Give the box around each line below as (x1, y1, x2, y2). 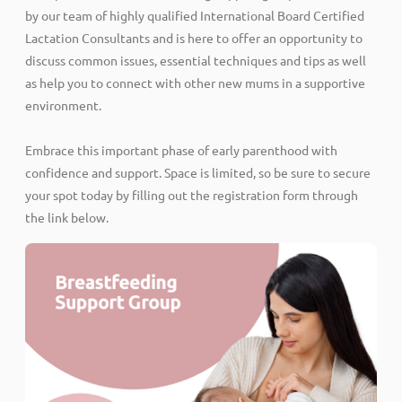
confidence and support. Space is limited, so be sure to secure (25, 163, 371, 180)
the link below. (25, 208, 109, 225)
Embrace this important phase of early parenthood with (25, 141, 337, 158)
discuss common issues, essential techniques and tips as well (25, 51, 366, 68)
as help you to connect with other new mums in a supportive (25, 74, 365, 91)
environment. (25, 96, 101, 113)
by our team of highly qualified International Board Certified (25, 6, 364, 23)
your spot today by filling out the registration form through (25, 186, 358, 203)
